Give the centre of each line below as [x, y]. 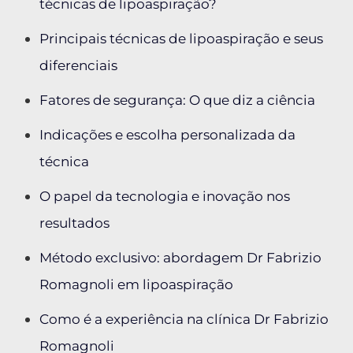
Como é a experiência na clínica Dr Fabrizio [184, 319]
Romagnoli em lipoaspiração [136, 284]
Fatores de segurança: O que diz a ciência [177, 100]
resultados [74, 223]
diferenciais [78, 65]
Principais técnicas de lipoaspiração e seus [181, 39]
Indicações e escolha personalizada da [167, 135]
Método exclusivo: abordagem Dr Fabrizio [180, 258]
